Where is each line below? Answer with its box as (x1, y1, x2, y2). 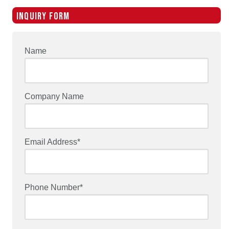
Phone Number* (25, 183, 83, 192)
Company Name (25, 92, 84, 101)
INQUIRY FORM (16, 10, 70, 22)
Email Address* (25, 138, 80, 146)
